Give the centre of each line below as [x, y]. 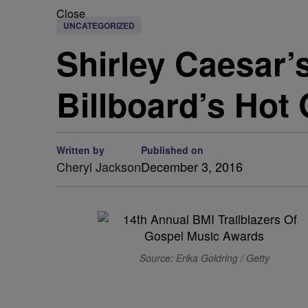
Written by [80, 150]
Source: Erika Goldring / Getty [204, 258]
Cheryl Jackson [99, 166]
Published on [172, 150]
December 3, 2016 [192, 166]
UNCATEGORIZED [99, 25]
